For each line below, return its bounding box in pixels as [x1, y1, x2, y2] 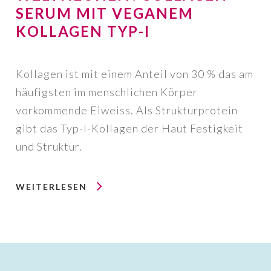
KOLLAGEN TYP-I [15, 22, 150, 40]
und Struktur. [15, 139, 82, 153]
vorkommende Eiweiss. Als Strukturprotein [15, 103, 238, 117]
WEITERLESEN [15, 181, 87, 192]
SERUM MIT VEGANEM [15, 4, 194, 22]
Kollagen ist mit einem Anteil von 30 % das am [15, 67, 253, 80]
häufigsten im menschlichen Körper [15, 85, 198, 99]
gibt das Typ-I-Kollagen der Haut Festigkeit [15, 121, 243, 135]
